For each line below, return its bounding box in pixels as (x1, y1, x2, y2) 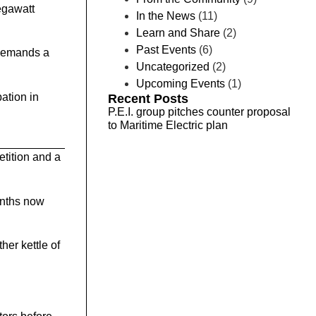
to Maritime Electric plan (107, 119, 228, 131)
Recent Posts (107, 92, 188, 106)
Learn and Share (135, 27, 220, 39)
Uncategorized (135, 61, 209, 73)
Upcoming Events (135, 78, 225, 90)
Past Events (135, 44, 196, 56)
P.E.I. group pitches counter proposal (107, 106, 291, 118)
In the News (135, 10, 195, 22)
